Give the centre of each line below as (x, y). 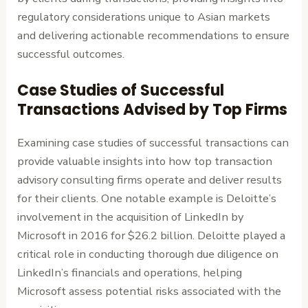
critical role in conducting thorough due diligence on (148, 254)
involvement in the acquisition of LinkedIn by (131, 217)
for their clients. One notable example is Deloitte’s (147, 199)
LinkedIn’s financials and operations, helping (130, 273)
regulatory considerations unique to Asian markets (144, 16)
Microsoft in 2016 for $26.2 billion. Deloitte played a (152, 236)
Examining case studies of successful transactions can (153, 143)
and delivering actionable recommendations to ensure (154, 35)
